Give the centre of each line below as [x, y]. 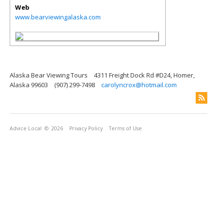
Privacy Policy [86, 128]
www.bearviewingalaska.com [58, 17]
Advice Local [26, 128]
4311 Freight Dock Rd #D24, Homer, [144, 75]
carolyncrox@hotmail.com [139, 85]
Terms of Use [125, 128]
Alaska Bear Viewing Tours [49, 75]
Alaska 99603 [29, 85]
